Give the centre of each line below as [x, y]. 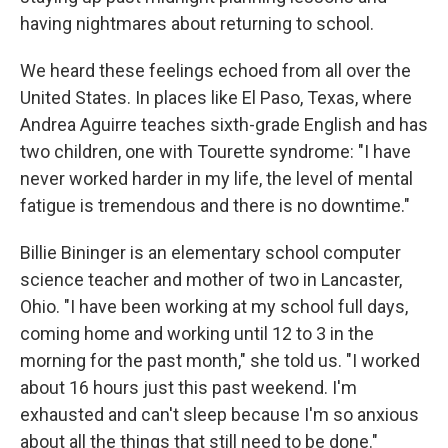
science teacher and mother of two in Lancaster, [211, 279]
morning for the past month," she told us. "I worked [220, 360]
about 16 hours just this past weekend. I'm [188, 387]
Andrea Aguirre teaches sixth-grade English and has [224, 124]
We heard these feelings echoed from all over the [215, 70]
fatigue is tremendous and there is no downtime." [215, 205]
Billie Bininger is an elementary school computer [210, 252]
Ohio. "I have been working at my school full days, [214, 306]
